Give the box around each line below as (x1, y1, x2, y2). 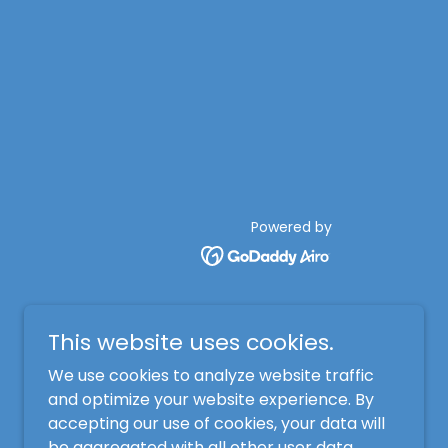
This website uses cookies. (48, 327, 334, 358)
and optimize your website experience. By (48, 388, 374, 411)
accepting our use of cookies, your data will (48, 412, 385, 435)
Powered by (251, 217, 332, 237)
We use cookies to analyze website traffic (48, 364, 374, 387)
